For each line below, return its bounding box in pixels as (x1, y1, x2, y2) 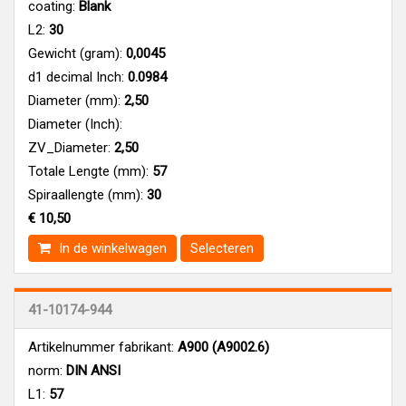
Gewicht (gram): (28, 44, 122, 62)
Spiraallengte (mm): (28, 186, 143, 203)
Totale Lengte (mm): (28, 162, 149, 179)
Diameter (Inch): (28, 115, 122, 132)
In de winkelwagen (55, 239, 167, 256)
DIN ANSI (63, 362, 121, 379)
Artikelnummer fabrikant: (28, 338, 174, 355)
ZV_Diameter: (28, 139, 111, 156)
